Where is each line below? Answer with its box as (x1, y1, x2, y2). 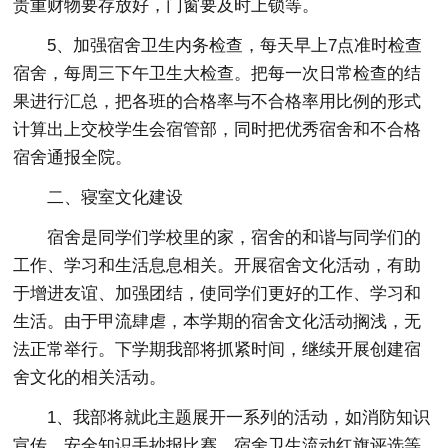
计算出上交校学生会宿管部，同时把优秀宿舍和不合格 (13, 119, 422, 139)
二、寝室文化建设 (47, 187, 184, 207)
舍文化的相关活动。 (13, 367, 167, 387)
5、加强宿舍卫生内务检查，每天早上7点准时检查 (47, 35, 423, 55)
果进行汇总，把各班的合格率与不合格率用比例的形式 (13, 91, 422, 111)
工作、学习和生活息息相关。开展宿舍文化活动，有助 (13, 255, 422, 275)
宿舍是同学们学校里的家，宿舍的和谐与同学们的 (47, 227, 422, 247)
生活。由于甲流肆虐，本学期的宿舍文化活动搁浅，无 (13, 311, 422, 331)
